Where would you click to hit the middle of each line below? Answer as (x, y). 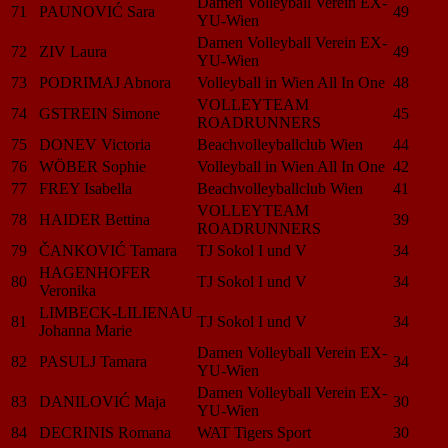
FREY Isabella (85, 188)
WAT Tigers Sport (254, 432)
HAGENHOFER (95, 272)
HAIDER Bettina (94, 219)
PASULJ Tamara (93, 361)
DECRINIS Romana (105, 432)
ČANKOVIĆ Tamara (108, 250)
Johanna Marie (85, 330)
